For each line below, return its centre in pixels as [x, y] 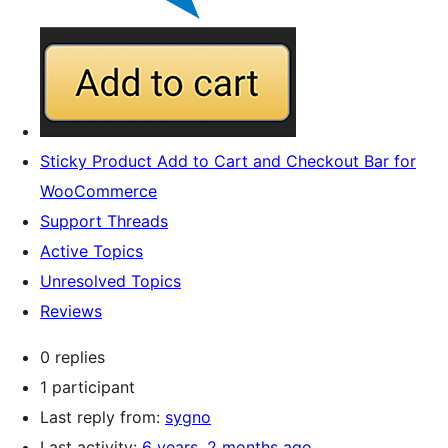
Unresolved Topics [110, 281]
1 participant [87, 387]
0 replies [72, 357]
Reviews [71, 311]
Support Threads [104, 221]
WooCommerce [98, 191]
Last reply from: [102, 417]
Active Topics [91, 251]
